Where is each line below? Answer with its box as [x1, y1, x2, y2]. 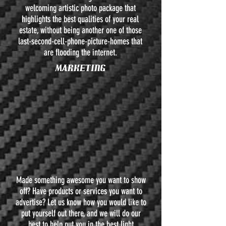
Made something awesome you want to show [16, 175, 146, 186]
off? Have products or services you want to [19, 186, 142, 197]
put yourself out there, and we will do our [21, 208, 141, 219]
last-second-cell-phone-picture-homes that [18, 36, 142, 47]
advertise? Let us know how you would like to [15, 197, 146, 208]
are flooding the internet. [43, 47, 117, 58]
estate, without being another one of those [19, 25, 142, 36]
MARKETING [55, 62, 105, 73]
